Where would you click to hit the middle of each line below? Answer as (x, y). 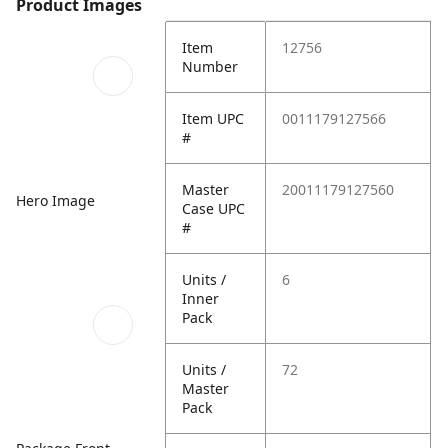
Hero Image (55, 200)
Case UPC (214, 208)
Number (210, 66)
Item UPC (213, 118)
